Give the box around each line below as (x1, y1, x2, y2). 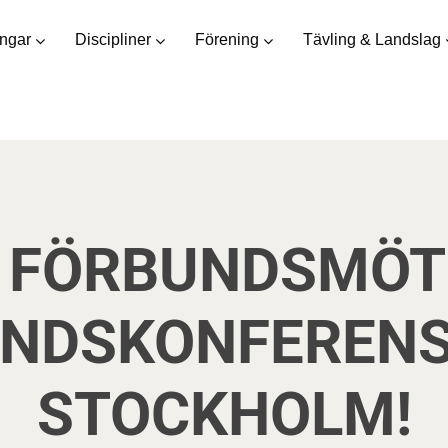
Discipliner (75, 31, 151, 48)
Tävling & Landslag (303, 31, 441, 48)
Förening (195, 31, 259, 48)
